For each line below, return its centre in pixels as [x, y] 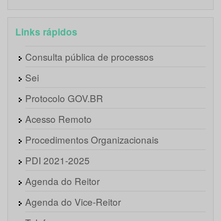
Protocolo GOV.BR [64, 98]
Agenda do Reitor [62, 181]
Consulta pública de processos [89, 57]
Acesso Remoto [58, 119]
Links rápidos [46, 32]
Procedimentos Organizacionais [92, 140]
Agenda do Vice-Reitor [73, 202]
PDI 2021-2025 [57, 160]
